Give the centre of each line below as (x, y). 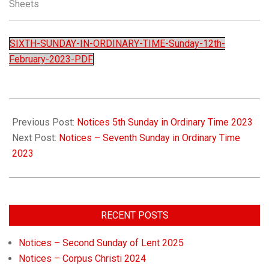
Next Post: (35, 138)
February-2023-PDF (51, 59)
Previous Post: (44, 122)
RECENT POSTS (134, 215)
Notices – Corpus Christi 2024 (82, 258)
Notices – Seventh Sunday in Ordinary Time (150, 138)
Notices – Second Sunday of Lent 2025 (101, 243)
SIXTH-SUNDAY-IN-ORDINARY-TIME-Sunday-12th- (117, 44)
